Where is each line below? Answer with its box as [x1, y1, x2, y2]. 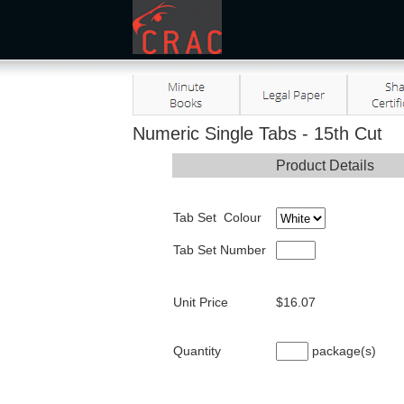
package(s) [308, 344, 376, 358]
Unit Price [172, 295, 228, 309]
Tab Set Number [172, 243, 266, 257]
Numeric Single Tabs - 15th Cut [132, 124, 382, 143]
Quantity [172, 344, 221, 358]
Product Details [275, 158, 374, 173]
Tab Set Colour [172, 210, 262, 225]
